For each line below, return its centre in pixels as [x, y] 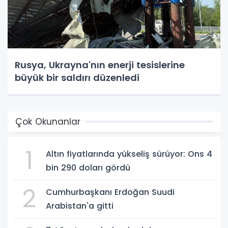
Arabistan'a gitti [80, 206]
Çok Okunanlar [48, 121]
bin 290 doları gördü [88, 167]
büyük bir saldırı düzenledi [77, 77]
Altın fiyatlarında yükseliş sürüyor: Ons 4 [129, 154]
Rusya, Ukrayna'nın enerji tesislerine [100, 65]
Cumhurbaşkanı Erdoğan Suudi [110, 192]
